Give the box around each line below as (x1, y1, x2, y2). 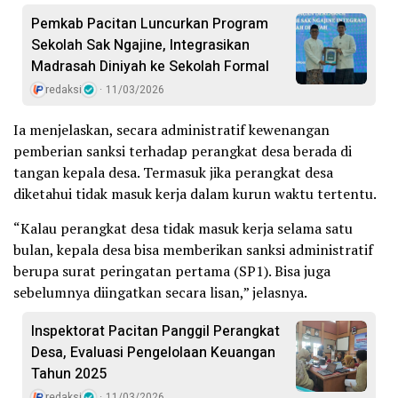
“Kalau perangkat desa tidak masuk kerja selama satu (13, 218, 353, 238)
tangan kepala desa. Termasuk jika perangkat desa (13, 162, 333, 182)
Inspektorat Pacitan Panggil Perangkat (31, 320, 280, 342)
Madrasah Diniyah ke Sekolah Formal (31, 55, 269, 77)
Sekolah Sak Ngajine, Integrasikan (31, 34, 250, 56)
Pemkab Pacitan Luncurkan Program (31, 12, 268, 35)
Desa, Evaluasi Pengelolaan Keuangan (31, 341, 275, 363)
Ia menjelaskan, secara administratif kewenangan (13, 119, 330, 139)
